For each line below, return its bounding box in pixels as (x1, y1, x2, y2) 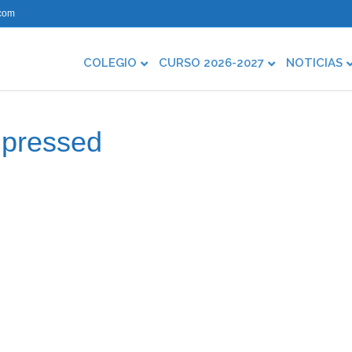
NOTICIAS (286, 56, 343, 70)
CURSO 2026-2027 (159, 56, 264, 70)
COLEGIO (83, 56, 137, 70)
